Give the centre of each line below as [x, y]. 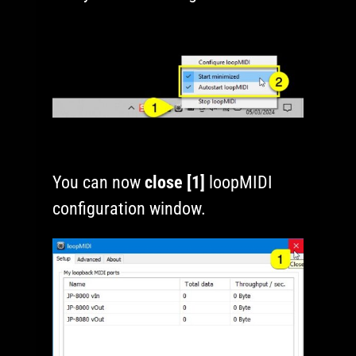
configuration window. [130, 208]
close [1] [175, 182]
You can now [99, 182]
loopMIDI [239, 182]
